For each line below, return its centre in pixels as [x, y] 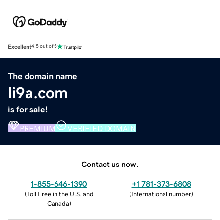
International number [161, 194]
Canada [58, 203]
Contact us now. [110, 164]
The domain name [42, 76]
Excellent [20, 46]
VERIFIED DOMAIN [101, 128]
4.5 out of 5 [44, 46]
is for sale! [28, 109]
